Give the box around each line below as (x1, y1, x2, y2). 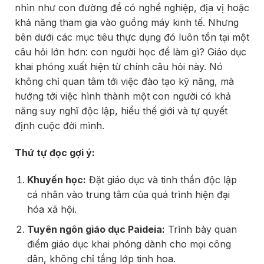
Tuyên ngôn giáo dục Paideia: (27, 223, 165, 236)
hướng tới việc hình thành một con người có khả (15, 90, 231, 102)
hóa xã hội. (27, 203, 77, 215)
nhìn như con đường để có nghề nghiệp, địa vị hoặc (15, 2, 249, 14)
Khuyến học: (27, 173, 86, 186)
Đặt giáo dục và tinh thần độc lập (85, 173, 237, 186)
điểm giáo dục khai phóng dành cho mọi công (27, 238, 231, 250)
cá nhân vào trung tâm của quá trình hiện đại (27, 188, 230, 200)
